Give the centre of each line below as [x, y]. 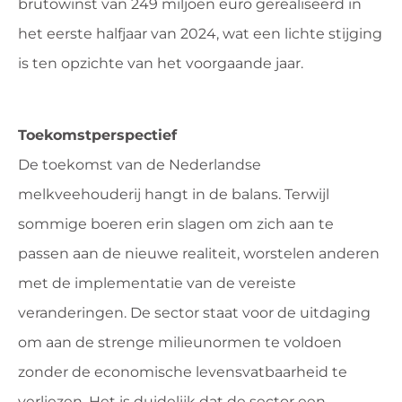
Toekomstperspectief [97, 135]
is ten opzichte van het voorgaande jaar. [161, 63]
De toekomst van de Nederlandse [140, 164]
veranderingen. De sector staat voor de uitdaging [194, 312]
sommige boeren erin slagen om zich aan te [176, 223]
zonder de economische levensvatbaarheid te [183, 371]
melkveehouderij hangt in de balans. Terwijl [174, 194]
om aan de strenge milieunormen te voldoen [180, 342]
